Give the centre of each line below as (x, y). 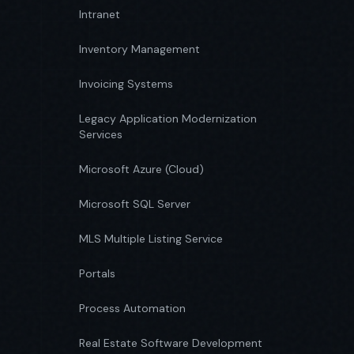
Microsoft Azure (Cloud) (141, 169)
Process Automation (132, 308)
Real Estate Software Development (171, 343)
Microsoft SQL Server (135, 204)
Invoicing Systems (126, 84)
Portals (97, 273)
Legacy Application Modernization (168, 119)
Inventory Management (139, 49)
